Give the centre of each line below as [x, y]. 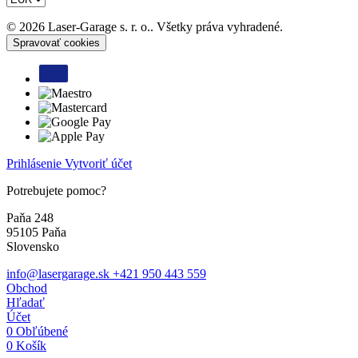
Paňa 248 [30, 217]
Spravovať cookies [56, 42]
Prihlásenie [36, 163]
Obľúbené [42, 331]
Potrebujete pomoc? [56, 190]
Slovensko [33, 246]
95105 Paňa [36, 232]
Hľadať [26, 302]
